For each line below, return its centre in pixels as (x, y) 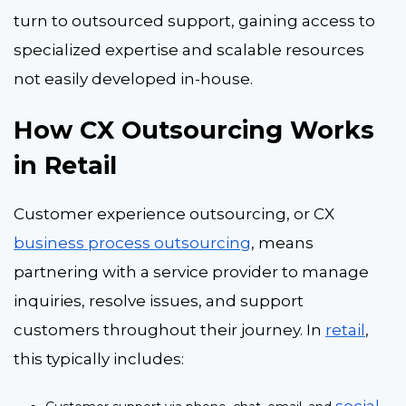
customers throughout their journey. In (169, 329)
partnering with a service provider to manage (191, 271)
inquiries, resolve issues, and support (159, 300)
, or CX (310, 213)
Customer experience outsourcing (150, 213)
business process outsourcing (132, 242)
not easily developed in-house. (135, 78)
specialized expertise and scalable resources (189, 49)
